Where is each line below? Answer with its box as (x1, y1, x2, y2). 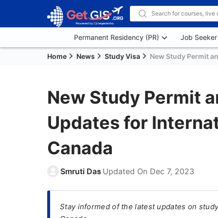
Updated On (103, 166, 150, 176)
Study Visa (105, 52, 140, 60)
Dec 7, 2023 (150, 166, 194, 176)
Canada (47, 137, 113, 159)
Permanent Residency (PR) (74, 33, 159, 41)
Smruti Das (60, 166, 101, 176)
